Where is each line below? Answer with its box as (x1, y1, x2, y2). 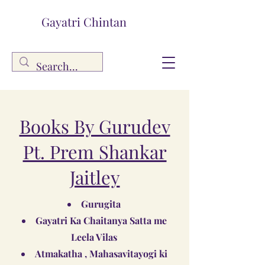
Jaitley (69, 164, 120, 189)
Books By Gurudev (19, 114, 170, 138)
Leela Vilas (71, 231, 117, 243)
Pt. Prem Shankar (22, 139, 167, 164)
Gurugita (81, 198, 121, 210)
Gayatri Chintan (41, 14, 127, 30)
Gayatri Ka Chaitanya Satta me (35, 214, 167, 227)
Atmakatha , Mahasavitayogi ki (34, 247, 167, 260)
